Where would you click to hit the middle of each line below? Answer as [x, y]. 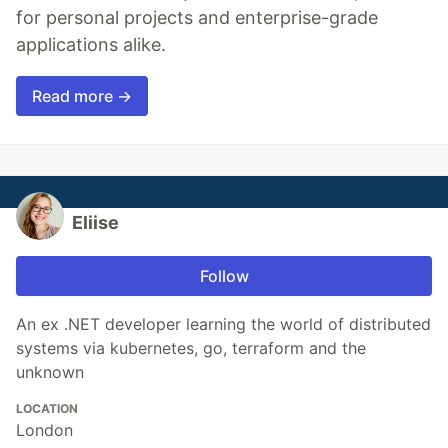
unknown [50, 372]
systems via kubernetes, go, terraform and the [191, 348]
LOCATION [47, 408]
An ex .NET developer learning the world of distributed [223, 324]
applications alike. [91, 44]
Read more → [82, 96]
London [44, 430]
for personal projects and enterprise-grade [197, 17]
